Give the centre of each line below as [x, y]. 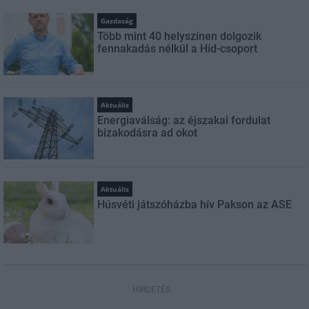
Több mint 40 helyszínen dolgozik [180, 37]
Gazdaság [117, 21]
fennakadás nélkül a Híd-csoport [178, 49]
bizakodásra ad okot [148, 133]
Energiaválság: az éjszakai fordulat [184, 121]
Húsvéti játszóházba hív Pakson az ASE [195, 205]
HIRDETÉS [151, 290]
